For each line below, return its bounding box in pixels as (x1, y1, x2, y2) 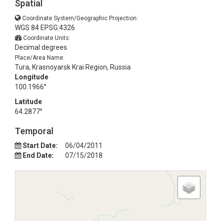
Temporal (15, 126, 53, 136)
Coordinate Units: (23, 35, 70, 41)
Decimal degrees (15, 43, 67, 51)
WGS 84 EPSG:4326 (15, 24, 75, 32)
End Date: (23, 151, 54, 159)
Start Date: (23, 142, 58, 149)
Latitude (15, 98, 42, 106)
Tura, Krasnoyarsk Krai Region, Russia (15, 63, 131, 71)
